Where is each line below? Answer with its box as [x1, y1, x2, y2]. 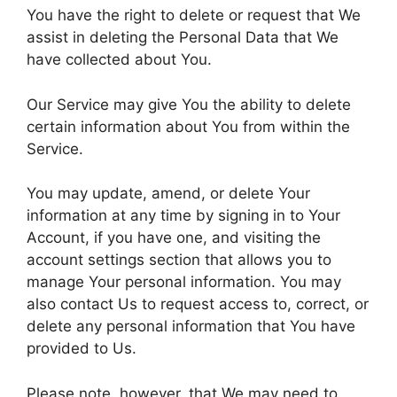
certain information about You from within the [27, 117, 350, 136]
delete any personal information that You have [27, 317, 355, 335]
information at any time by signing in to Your [27, 206, 340, 224]
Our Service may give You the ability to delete [27, 95, 351, 113]
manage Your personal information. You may [27, 273, 341, 291]
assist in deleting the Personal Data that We [27, 28, 339, 46]
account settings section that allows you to [27, 251, 331, 269]
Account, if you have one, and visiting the [27, 229, 321, 246]
